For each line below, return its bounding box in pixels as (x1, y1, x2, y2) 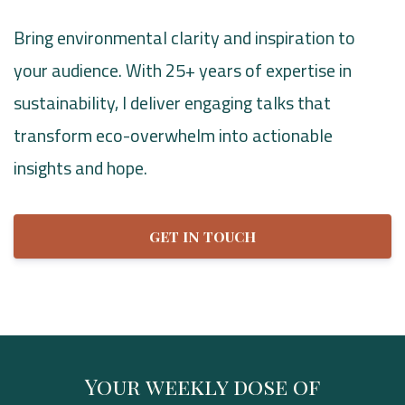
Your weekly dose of (85, 372, 320, 401)
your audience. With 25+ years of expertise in (14, 55, 352, 84)
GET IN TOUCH (149, 226, 256, 246)
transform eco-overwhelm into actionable (14, 120, 333, 149)
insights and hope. (14, 153, 147, 182)
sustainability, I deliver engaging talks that (14, 88, 331, 117)
